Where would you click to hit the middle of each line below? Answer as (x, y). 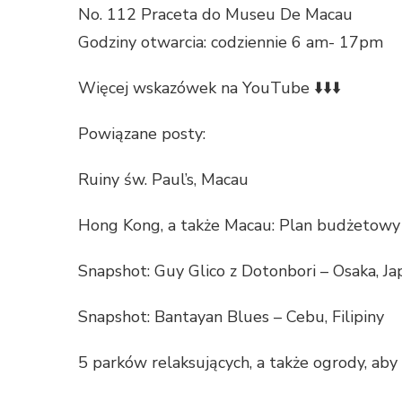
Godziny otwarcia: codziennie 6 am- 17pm (231, 43)
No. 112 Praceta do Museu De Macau (215, 15)
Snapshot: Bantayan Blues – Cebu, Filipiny (231, 317)
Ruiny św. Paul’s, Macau (163, 180)
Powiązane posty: (142, 134)
